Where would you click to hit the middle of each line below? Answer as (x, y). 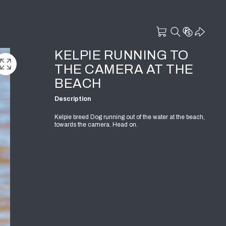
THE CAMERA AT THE (124, 69)
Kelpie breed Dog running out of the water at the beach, (130, 117)
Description (73, 99)
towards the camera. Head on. (96, 124)
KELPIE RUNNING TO (122, 55)
